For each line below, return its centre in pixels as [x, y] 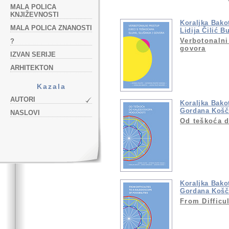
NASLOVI [25, 113]
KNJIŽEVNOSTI [35, 15]
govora [193, 48]
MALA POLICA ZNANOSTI [51, 28]
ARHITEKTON [32, 68]
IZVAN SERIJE [33, 54]
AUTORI [23, 99]
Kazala [51, 86]
